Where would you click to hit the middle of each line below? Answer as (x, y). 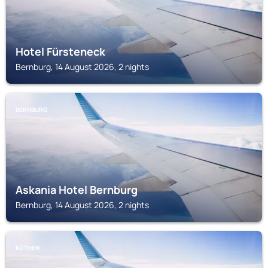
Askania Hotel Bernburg (77, 190)
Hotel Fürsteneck (60, 51)
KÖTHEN (28, 248)
